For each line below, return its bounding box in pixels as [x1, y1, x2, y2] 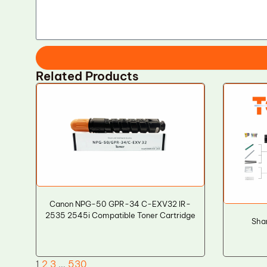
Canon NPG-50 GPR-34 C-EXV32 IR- [49, 199, 191, 209]
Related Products [36, 69, 139, 83]
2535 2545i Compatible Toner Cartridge [45, 210, 195, 221]
